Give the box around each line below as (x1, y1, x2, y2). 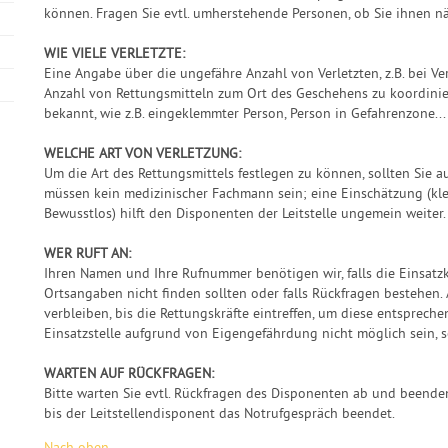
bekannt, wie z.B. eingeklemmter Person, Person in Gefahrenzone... (44, 106, 446, 123)
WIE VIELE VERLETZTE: (44, 46, 185, 63)
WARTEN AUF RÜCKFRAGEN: (44, 366, 214, 383)
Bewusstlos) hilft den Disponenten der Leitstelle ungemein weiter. (44, 206, 446, 223)
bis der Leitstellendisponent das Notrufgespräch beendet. (44, 406, 395, 423)
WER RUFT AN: (44, 246, 131, 263)
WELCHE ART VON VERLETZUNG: (44, 146, 241, 163)
